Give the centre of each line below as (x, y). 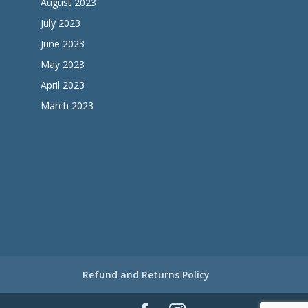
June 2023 (62, 44)
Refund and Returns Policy (146, 274)
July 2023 (60, 23)
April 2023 (62, 85)
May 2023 (62, 65)
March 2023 (67, 106)
